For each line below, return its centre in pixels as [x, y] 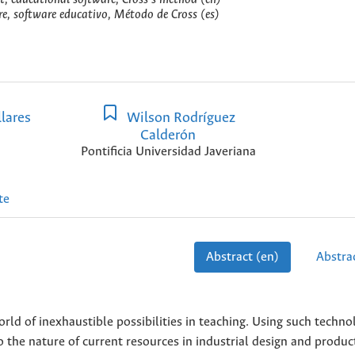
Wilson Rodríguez [179, 118]
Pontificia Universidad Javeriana [168, 152]
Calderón [168, 136]
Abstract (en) [242, 257]
